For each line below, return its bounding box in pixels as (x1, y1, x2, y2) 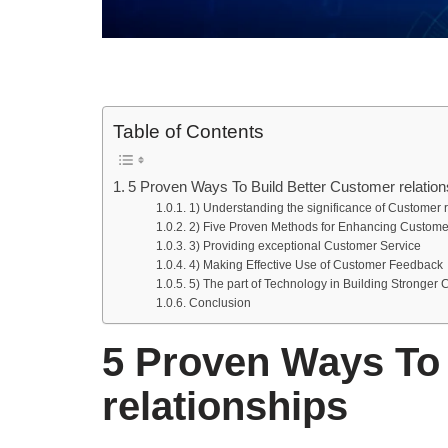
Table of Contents (113, 120, 264, 142)
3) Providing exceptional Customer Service (188, 238, 421, 253)
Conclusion (188, 295, 251, 310)
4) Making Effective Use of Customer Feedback (188, 257, 443, 272)
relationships (102, 383, 348, 428)
